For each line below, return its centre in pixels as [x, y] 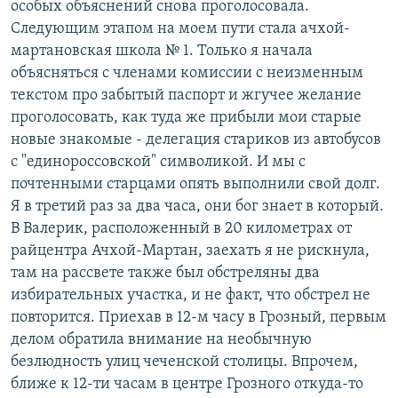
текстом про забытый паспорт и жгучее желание [186, 95]
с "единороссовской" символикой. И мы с [158, 162]
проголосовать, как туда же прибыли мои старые [186, 117]
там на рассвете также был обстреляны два [165, 273]
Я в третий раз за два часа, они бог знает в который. [197, 206]
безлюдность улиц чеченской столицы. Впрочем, [184, 362]
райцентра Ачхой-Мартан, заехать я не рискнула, [190, 251]
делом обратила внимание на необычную [161, 339]
